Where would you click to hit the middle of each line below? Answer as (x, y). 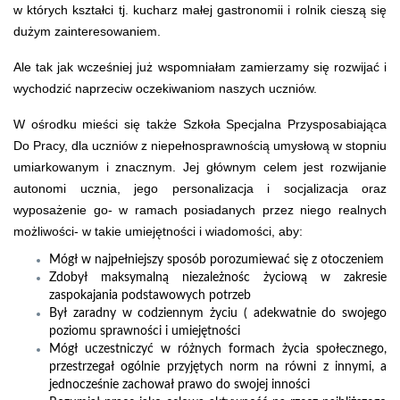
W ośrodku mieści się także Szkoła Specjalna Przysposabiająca (200, 124)
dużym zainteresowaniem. (87, 31)
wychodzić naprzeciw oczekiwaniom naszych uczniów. (165, 88)
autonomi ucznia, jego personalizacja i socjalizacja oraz (200, 188)
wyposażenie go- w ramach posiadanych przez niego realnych (200, 209)
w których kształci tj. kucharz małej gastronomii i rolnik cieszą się (200, 9)
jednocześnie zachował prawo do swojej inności (179, 384)
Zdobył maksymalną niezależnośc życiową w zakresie (218, 277)
